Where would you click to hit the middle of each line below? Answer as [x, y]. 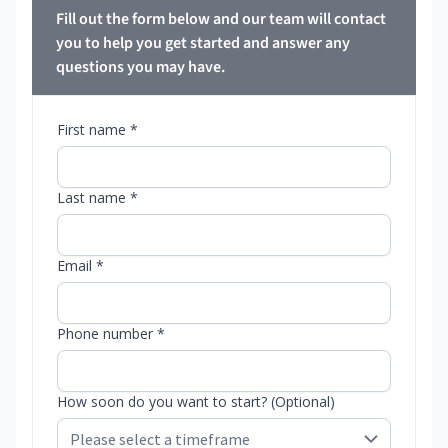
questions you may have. [140, 66]
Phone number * [111, 333]
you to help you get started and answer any [203, 42]
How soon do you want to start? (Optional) [196, 401]
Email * [80, 265]
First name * [97, 129]
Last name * [97, 197]
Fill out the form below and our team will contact [221, 18]
